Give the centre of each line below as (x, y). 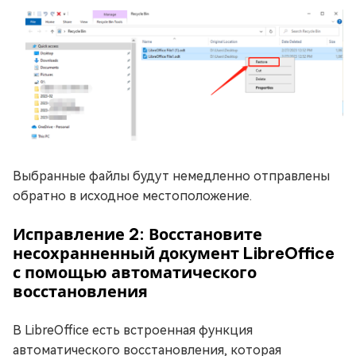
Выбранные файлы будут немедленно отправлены (171, 176)
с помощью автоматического (135, 273)
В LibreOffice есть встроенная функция (133, 331)
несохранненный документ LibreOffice (174, 253)
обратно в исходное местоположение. (132, 196)
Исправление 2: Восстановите (137, 234)
